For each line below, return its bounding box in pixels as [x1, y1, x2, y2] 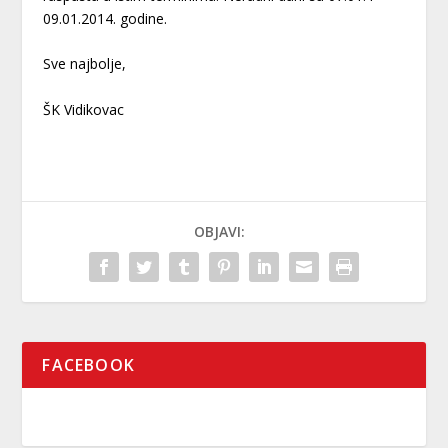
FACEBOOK [42, 353, 136, 376]
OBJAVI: [193, 221, 245, 241]
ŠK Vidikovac [42, 99, 124, 119]
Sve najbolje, [42, 54, 126, 74]
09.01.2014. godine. [42, 9, 167, 28]
